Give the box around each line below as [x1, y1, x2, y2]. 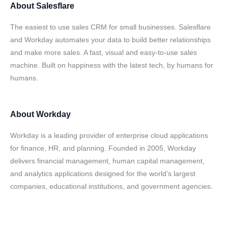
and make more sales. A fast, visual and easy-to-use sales [10, 48, 197, 56]
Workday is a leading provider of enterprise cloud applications [10, 131, 208, 139]
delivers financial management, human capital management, [10, 157, 205, 165]
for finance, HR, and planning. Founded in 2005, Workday [10, 144, 196, 152]
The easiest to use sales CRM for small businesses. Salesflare [10, 23, 211, 31]
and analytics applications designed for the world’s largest [10, 169, 195, 178]
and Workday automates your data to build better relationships [10, 36, 211, 44]
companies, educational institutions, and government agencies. [10, 182, 213, 190]
